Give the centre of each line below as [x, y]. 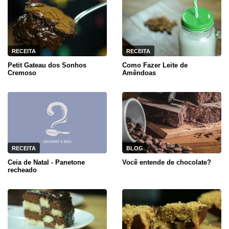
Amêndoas [139, 73]
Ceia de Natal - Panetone [46, 162]
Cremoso [22, 73]
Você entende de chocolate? [167, 162]
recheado [22, 170]
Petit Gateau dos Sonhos [47, 65]
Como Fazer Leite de [155, 65]
